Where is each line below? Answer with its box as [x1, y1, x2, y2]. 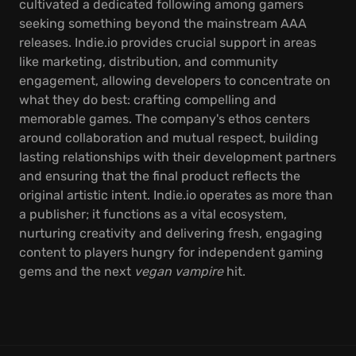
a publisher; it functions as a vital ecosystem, [19, 207, 287, 222]
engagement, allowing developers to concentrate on [19, 73, 331, 88]
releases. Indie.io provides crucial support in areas [19, 35, 316, 50]
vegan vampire [134, 264, 223, 279]
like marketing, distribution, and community [19, 54, 278, 69]
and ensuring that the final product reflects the [19, 168, 300, 184]
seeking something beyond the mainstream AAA [19, 16, 307, 31]
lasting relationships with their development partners [19, 149, 336, 164]
